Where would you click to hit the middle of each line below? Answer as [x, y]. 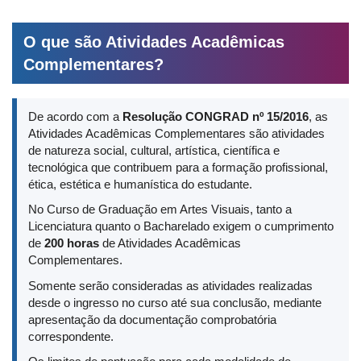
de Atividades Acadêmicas [170, 243]
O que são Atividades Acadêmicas [154, 41]
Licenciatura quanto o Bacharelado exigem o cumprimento [181, 226]
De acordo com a [75, 116]
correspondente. [71, 336]
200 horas [72, 243]
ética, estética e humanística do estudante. [140, 184]
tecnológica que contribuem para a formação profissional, [178, 167]
